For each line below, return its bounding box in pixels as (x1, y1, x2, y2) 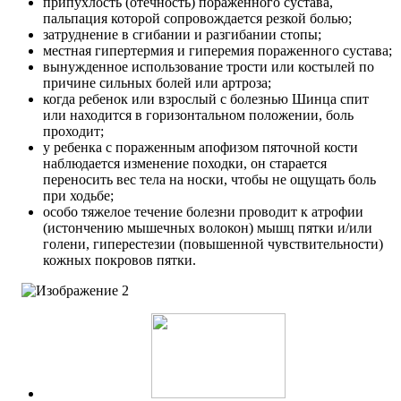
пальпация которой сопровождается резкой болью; (43, 11, 352, 27)
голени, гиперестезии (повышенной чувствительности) (43, 236, 383, 252)
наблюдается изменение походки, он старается (43, 156, 327, 172)
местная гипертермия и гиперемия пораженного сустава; (43, 43, 392, 59)
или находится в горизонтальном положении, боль (43, 107, 354, 124)
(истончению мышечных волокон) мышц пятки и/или (43, 220, 372, 236)
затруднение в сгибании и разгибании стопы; (43, 27, 321, 43)
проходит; (43, 124, 104, 140)
